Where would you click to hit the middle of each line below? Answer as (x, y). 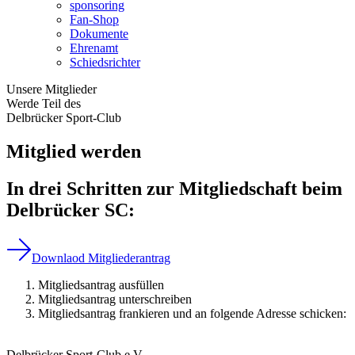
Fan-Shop (94, 19)
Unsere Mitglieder (52, 89)
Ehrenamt (94, 48)
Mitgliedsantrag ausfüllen (101, 284)
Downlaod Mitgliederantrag (101, 258)
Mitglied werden (74, 151)
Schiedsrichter (105, 62)
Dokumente (99, 34)
